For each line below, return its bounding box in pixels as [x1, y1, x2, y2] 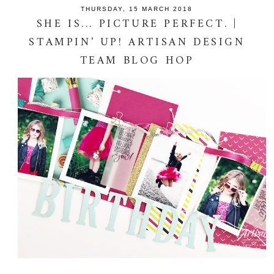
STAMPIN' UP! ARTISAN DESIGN [29, 33, 245, 53]
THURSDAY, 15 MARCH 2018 [81, 5, 193, 12]
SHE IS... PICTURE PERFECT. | [36, 15, 238, 34]
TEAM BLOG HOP [80, 51, 194, 71]
